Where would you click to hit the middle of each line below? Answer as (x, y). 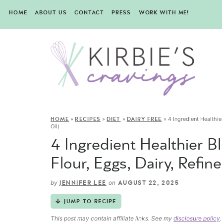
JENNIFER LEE (83, 183)
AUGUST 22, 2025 (147, 183)
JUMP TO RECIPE (90, 202)
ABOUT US (51, 13)
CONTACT (89, 13)
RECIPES (88, 119)
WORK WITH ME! (164, 13)
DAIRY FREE (144, 119)
